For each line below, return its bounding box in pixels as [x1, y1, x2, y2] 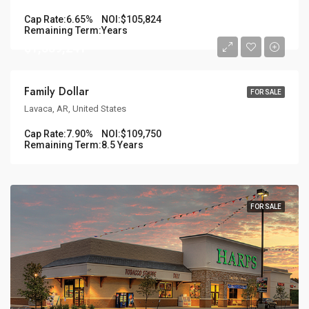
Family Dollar [24, 83, 89, 100]
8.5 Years [101, 139, 143, 151]
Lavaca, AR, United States [24, 103, 126, 114]
